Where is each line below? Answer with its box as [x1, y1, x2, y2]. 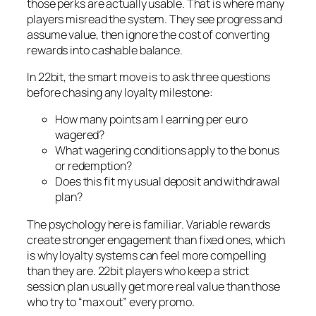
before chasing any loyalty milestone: [27, 85, 214, 101]
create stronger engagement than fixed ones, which [27, 231, 286, 248]
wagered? [55, 127, 105, 143]
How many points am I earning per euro [55, 111, 248, 128]
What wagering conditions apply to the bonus [55, 142, 279, 159]
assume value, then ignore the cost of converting [27, 26, 270, 42]
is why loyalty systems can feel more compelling [27, 247, 267, 263]
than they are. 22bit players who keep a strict [27, 262, 250, 279]
